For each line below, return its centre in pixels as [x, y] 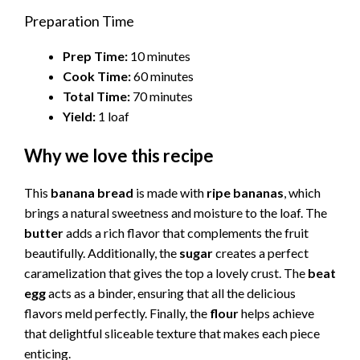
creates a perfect [261, 253]
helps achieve [276, 313]
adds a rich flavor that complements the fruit [186, 233]
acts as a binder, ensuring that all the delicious [171, 293]
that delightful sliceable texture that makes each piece [172, 333]
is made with [170, 193]
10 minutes [159, 56]
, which [302, 193]
